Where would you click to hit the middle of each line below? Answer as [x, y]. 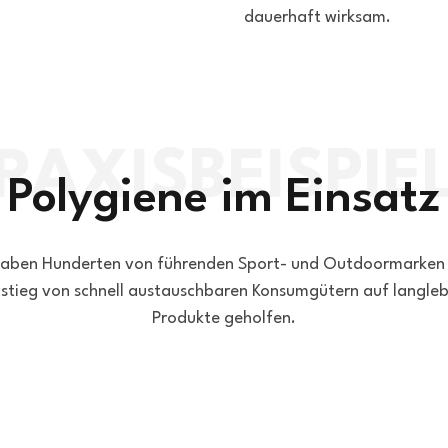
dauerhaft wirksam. [317, 17]
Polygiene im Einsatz [224, 199]
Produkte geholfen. [224, 318]
